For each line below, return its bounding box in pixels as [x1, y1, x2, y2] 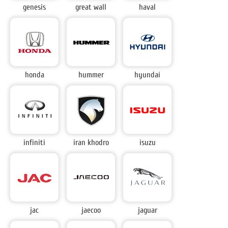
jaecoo [81, 206, 101, 215]
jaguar [137, 206, 157, 215]
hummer [78, 70, 104, 80]
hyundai [134, 70, 161, 80]
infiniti [23, 138, 46, 148]
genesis [23, 3, 46, 12]
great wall [75, 3, 107, 12]
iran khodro [73, 138, 109, 148]
